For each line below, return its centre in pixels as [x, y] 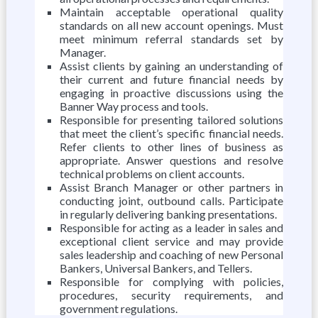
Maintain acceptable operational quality [171, 12]
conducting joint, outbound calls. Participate [171, 201]
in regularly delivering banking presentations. [168, 214]
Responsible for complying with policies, [171, 281]
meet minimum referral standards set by [171, 39]
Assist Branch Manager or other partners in [171, 187]
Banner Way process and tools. [133, 106]
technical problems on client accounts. [152, 174]
